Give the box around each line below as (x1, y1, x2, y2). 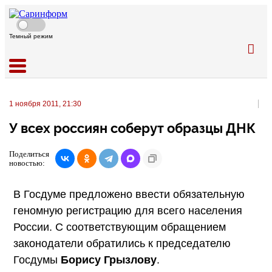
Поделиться (9, 149, 49, 158)
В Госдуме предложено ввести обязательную (13, 188, 245, 200)
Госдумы (13, 253, 61, 266)
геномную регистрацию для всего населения (13, 204, 242, 217)
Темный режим (9, 33, 53, 39)
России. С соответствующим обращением (13, 220, 226, 233)
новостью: (9, 158, 45, 168)
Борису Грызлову (61, 253, 157, 266)
